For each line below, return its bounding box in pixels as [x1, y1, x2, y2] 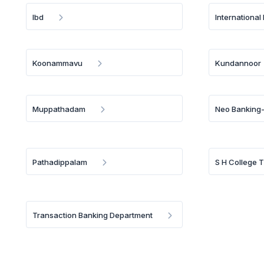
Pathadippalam [32, 157, 87, 167]
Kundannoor [215, 58, 262, 68]
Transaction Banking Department [32, 210, 153, 220]
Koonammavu [32, 58, 82, 68]
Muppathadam [32, 104, 85, 114]
